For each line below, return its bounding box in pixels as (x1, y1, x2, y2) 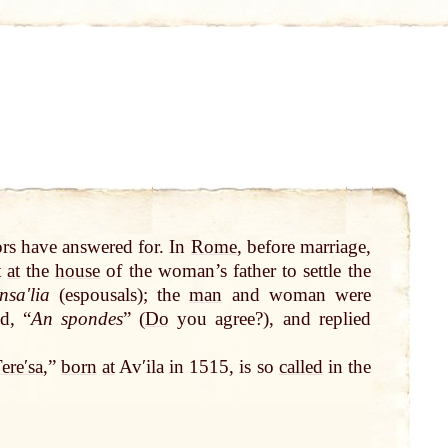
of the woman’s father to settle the (100, 260, 371, 282)
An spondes (30, 308, 123, 330)
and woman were (222, 284, 371, 306)
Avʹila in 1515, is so (115, 356, 279, 378)
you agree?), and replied (169, 308, 371, 330)
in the (322, 356, 371, 378)
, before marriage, (236, 236, 371, 258)
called (278, 356, 323, 378)
